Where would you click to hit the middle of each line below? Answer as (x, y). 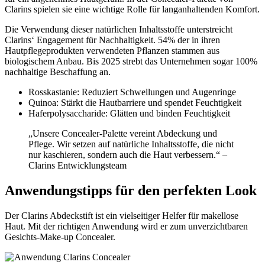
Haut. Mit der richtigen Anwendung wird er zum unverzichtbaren (126, 226)
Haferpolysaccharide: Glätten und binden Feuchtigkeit (129, 113)
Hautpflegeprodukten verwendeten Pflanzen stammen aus (112, 50)
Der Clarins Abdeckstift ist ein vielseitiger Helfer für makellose (122, 215)
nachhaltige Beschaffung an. (58, 72)
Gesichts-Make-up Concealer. (60, 237)
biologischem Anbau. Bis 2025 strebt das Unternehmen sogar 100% (131, 61)
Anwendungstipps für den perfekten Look (131, 190)
